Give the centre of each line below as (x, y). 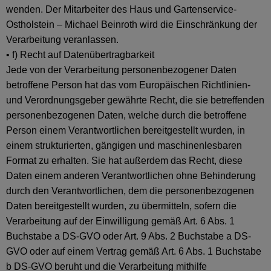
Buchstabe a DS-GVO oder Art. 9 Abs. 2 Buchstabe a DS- (129, 236)
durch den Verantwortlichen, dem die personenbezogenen (130, 191)
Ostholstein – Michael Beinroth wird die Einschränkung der (132, 24)
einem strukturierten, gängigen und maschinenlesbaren (124, 145)
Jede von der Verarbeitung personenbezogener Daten (121, 70)
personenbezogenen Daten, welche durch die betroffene (126, 115)
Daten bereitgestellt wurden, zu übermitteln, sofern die (121, 206)
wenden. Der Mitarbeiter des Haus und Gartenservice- (121, 9)
